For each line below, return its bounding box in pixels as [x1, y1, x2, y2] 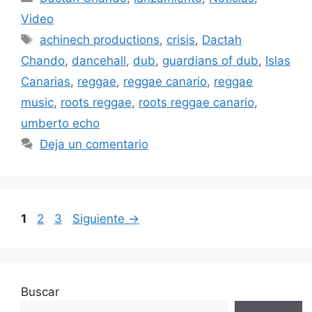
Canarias [21, 75, 70, 89]
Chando [21, 54, 65, 68]
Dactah [202, 33, 242, 47]
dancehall [72, 54, 126, 68]
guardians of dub [162, 54, 258, 68]
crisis [166, 33, 196, 47]
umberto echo [21, 116, 100, 131]
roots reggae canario [139, 95, 254, 110]
